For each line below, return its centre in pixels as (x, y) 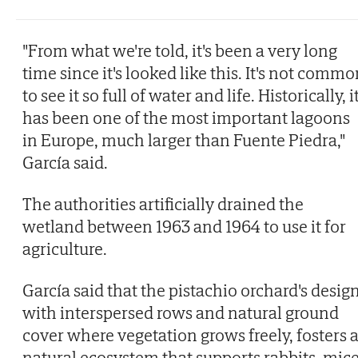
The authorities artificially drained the (163, 203)
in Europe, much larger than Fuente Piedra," (184, 139)
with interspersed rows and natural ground (181, 312)
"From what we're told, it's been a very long (180, 50)
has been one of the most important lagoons (186, 117)
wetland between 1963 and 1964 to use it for (184, 226)
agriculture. (65, 248)
